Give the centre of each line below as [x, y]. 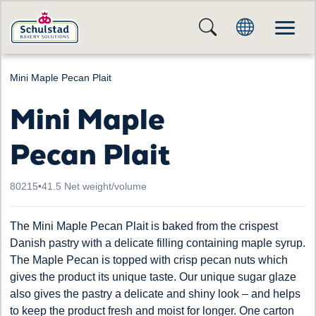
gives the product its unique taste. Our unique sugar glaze [153, 277]
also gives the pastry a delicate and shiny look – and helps [155, 294]
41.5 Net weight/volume [94, 186]
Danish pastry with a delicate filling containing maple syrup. [158, 243]
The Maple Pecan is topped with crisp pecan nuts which [149, 260]
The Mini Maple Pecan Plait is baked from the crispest [144, 226]
